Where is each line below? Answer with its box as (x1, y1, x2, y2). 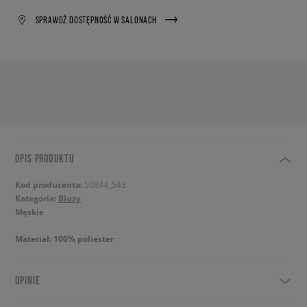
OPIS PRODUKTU (15, 152, 74, 164)
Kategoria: (15, 193, 58, 204)
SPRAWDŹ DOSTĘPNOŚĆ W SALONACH (35, 14, 157, 25)
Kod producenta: (15, 179, 84, 191)
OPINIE (15, 274, 40, 286)
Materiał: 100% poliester (15, 233, 114, 245)
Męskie (15, 206, 44, 218)
